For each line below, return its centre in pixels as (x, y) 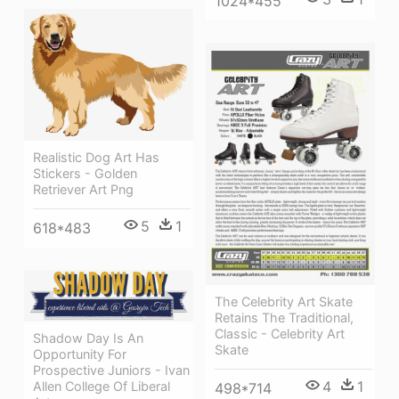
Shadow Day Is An (88, 338)
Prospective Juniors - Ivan (111, 370)
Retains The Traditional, (284, 317)
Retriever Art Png (83, 189)
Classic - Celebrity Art (280, 333)
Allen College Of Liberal (102, 386)
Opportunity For (80, 354)
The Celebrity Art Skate (284, 301)
